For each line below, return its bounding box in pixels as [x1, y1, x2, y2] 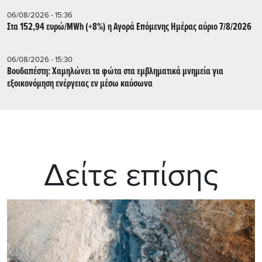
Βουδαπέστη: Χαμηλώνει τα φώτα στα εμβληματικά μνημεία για [7, 64, 223, 78]
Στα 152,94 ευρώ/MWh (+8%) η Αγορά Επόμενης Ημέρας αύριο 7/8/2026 [7, 20, 251, 34]
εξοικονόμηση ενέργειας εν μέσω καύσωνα [7, 77, 153, 91]
